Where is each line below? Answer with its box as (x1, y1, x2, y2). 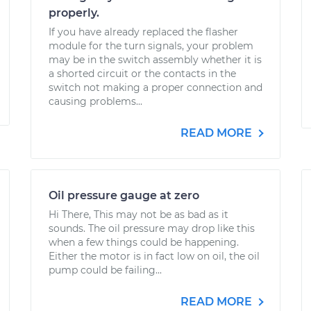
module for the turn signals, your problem (49, 40, 253, 52)
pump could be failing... (49, 264, 162, 276)
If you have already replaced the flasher (49, 26, 238, 38)
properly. (49, 6, 99, 19)
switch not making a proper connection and (49, 81, 262, 94)
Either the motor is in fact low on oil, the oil (49, 250, 260, 262)
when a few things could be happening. (49, 236, 239, 249)
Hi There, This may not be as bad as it (49, 208, 228, 221)
